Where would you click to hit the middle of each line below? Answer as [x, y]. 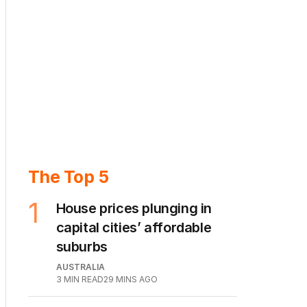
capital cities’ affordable [134, 266]
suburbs [82, 285]
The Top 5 [69, 215]
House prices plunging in [134, 246]
